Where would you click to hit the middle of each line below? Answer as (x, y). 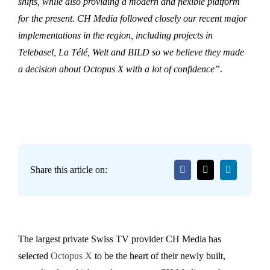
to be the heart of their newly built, (159, 256)
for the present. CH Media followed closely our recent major (133, 18)
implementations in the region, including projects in (115, 35)
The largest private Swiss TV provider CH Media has (120, 239)
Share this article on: (69, 170)
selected (34, 256)
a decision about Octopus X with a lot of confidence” (119, 69)
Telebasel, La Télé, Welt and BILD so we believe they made (131, 52)
